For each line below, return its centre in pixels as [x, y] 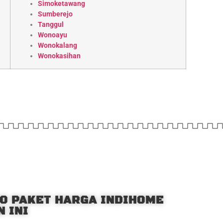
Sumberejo [56, 14]
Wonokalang [58, 45]
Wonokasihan [59, 56]
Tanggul [51, 24]
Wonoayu [53, 35]
